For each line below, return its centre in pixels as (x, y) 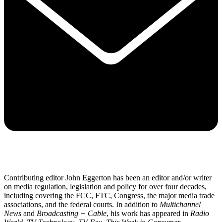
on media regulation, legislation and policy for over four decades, (105, 186)
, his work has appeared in (148, 213)
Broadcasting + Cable (72, 213)
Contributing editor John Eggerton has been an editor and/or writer (108, 177)
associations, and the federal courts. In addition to (82, 204)
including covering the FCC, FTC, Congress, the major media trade (109, 195)
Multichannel (180, 204)
